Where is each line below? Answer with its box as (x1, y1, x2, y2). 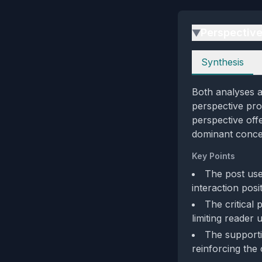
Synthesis (201, 56, 244, 68)
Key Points (192, 151, 235, 161)
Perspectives (191, 51, 248, 63)
